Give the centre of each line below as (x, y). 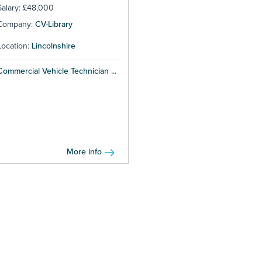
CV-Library (54, 25)
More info (84, 152)
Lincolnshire (54, 46)
